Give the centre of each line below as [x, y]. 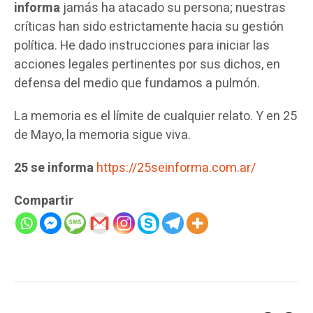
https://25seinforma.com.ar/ [176, 168]
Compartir [44, 201]
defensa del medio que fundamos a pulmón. [137, 84]
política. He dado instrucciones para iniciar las [142, 46]
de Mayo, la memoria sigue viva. [102, 136]
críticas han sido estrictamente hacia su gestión [149, 27]
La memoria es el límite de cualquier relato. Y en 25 [155, 117]
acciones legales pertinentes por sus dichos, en [147, 65]
